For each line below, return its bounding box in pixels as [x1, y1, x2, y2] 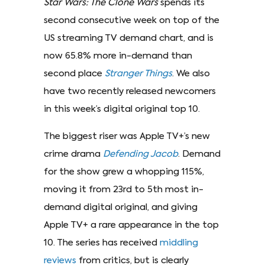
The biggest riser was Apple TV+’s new [44, 131, 210, 141]
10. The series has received [44, 238, 160, 247]
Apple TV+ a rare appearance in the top [44, 220, 219, 230]
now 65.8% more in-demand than [44, 51, 192, 60]
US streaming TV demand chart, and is [44, 33, 214, 43]
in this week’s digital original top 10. [44, 104, 200, 114]
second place [44, 69, 105, 78]
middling [160, 238, 198, 247]
